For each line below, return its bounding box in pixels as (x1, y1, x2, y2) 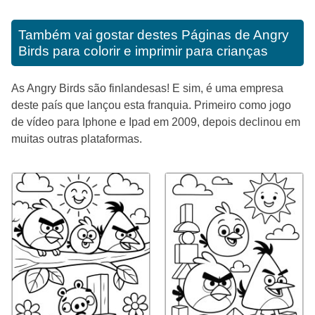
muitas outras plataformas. (11, 132, 142, 145)
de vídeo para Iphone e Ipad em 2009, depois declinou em (11, 115, 300, 128)
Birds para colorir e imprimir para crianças (18, 43, 268, 58)
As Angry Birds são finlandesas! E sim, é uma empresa (11, 82, 283, 94)
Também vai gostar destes (18, 27, 181, 42)
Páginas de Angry (181, 27, 289, 42)
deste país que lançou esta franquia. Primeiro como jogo (11, 98, 291, 111)
